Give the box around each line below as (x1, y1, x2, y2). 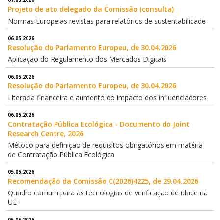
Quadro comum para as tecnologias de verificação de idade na (8, 188, 208, 198)
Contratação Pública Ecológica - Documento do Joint (8, 119, 190, 129)
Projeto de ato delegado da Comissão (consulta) (8, 4, 174, 14)
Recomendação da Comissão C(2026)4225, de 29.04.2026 (8, 176, 199, 186)
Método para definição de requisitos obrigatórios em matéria (8, 140, 203, 150)
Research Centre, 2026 (8, 129, 84, 138)
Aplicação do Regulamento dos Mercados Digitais (8, 55, 167, 64)
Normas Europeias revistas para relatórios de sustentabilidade (8, 16, 206, 26)
